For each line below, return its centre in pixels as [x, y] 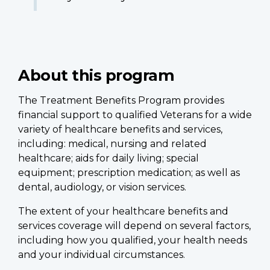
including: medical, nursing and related [112, 143]
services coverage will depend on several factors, [134, 225]
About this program [96, 75]
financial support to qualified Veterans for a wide [135, 115]
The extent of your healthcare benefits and [123, 211]
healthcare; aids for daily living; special [108, 158]
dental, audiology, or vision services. [102, 187]
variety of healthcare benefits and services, [120, 129]
